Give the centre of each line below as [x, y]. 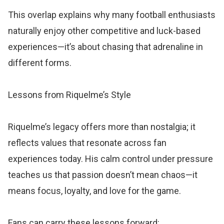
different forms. [40, 62]
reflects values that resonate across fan [87, 142]
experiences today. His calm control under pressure [111, 158]
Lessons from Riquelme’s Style [70, 94]
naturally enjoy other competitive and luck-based [104, 30]
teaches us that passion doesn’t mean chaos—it [103, 174]
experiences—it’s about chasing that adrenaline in [106, 46]
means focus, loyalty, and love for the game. [95, 190]
